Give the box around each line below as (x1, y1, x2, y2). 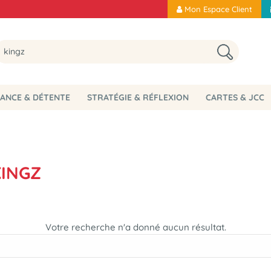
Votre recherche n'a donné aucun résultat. (45, 221, 226, 233)
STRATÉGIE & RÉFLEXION (87, 91, 189, 103)
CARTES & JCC (205, 91, 264, 103)
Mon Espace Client (184, 4, 252, 14)
